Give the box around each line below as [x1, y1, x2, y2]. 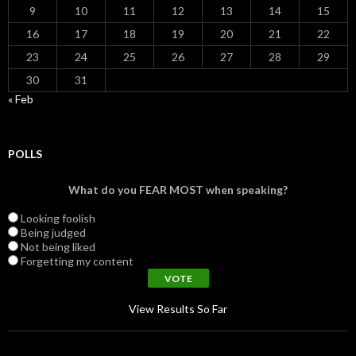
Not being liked [21, 239, 95, 253]
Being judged [21, 225, 86, 239]
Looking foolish [21, 211, 95, 225]
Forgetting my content [21, 253, 133, 268]
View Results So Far [129, 301, 227, 315]
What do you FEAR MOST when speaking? [68, 182, 288, 196]
